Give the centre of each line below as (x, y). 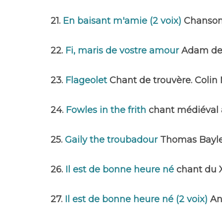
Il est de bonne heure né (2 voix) (138, 199)
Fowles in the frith (107, 110)
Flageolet (87, 80)
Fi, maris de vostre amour (123, 51)
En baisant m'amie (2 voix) (123, 21)
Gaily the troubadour (112, 140)
